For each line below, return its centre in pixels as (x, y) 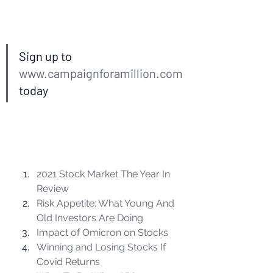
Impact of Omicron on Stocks (102, 232)
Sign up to (47, 56)
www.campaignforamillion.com (101, 73)
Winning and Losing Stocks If (102, 247)
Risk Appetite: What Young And (107, 203)
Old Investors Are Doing (90, 218)
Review (53, 188)
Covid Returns (68, 261)
